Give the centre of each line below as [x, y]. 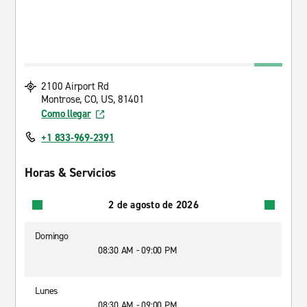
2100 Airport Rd [75, 86]
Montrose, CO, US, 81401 [93, 99]
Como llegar [66, 114]
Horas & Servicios [71, 173]
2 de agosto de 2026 [153, 205]
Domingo [52, 236]
